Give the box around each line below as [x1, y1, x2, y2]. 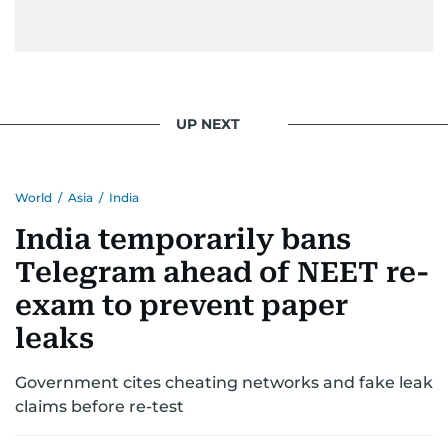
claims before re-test [15, 396, 184, 416]
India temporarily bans [15, 222, 351, 256]
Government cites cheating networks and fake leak [15, 372, 433, 392]
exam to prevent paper [15, 288, 348, 322]
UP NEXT [176, 115, 240, 134]
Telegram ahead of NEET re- [15, 255, 430, 289]
